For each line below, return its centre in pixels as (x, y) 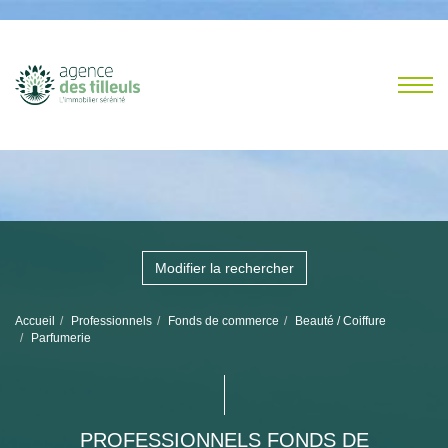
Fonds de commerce (223, 321)
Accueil (35, 321)
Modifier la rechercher (224, 268)
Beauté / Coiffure (340, 321)
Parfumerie (61, 338)
